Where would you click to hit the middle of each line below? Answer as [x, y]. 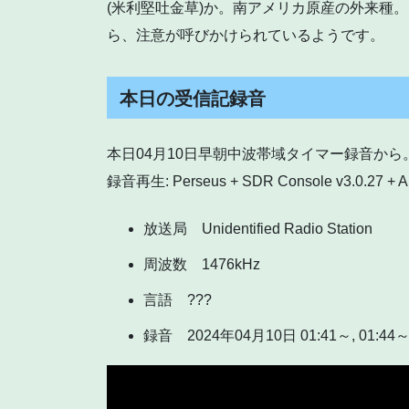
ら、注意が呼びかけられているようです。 [246, 36]
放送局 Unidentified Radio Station [258, 229]
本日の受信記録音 [193, 99]
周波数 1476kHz [202, 265]
